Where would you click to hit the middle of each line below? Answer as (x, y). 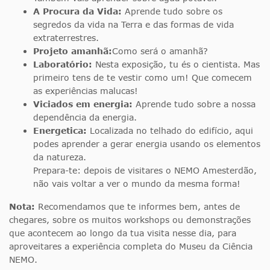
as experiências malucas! (86, 91)
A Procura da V (68, 11)
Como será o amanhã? (160, 51)
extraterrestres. (66, 38)
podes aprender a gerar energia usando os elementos (147, 144)
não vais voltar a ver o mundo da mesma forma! (137, 184)
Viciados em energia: (83, 104)
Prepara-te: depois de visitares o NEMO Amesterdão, (145, 171)
